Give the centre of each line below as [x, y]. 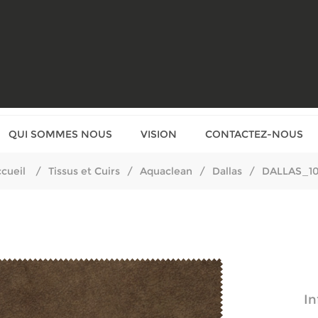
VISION [159, 134]
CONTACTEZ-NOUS [254, 134]
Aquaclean [166, 171]
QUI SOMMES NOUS [60, 134]
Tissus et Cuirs [84, 171]
